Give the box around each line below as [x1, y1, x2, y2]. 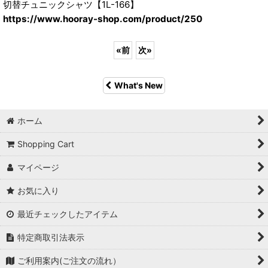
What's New [114, 80, 163, 90]
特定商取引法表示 [17, 232, 85, 242]
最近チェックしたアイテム [17, 209, 118, 219]
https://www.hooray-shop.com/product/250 [3, 13, 202, 25]
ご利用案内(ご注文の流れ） [17, 255, 121, 266]
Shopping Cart [17, 139, 75, 149]
